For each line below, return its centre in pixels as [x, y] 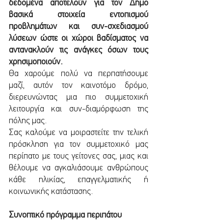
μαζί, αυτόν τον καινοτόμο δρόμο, [79, 86]
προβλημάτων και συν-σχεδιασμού [79, 27]
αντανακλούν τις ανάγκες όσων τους [79, 50]
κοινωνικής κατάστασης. [52, 192]
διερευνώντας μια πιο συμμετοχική [79, 97]
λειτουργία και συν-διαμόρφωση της [79, 109]
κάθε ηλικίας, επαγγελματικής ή [79, 180]
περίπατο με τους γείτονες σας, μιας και [79, 156]
